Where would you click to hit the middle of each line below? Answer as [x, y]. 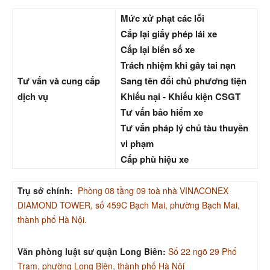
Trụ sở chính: [45, 190]
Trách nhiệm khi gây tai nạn [178, 65]
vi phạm [137, 143]
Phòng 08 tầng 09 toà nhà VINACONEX [153, 190]
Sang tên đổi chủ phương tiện [184, 80]
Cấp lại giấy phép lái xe [169, 33]
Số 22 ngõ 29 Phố [202, 251]
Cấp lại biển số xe [158, 49]
